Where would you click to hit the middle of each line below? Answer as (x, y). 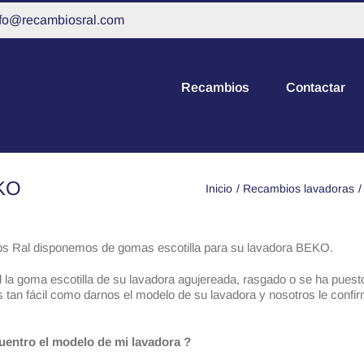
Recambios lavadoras (299, 188)
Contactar (316, 87)
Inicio (219, 188)
